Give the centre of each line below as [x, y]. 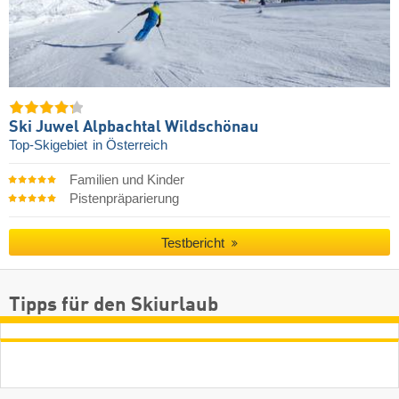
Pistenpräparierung [124, 198]
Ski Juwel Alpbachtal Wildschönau [134, 127]
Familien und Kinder [126, 179]
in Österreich [130, 145]
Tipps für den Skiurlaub [114, 306]
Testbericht [195, 242]
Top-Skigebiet [50, 145]
